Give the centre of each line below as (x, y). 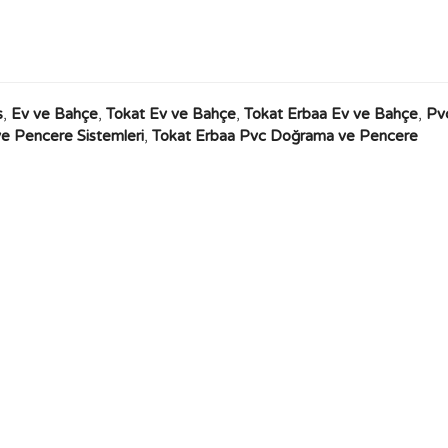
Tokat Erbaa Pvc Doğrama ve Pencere (285, 136)
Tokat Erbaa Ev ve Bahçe (331, 114)
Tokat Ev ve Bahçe (171, 114)
